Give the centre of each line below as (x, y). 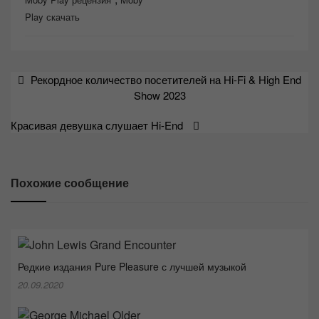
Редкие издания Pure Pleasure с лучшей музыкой (132, 266)
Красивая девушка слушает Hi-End (97, 125)
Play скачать (52, 17)
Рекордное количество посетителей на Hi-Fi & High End (166, 80)
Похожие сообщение (70, 183)
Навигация (52, 81)
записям (42, 118)
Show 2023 (159, 95)
